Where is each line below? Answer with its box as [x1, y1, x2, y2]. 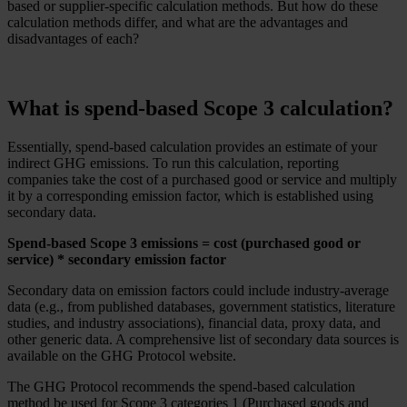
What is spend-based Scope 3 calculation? [7, 95, 393, 120]
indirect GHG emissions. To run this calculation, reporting [7, 154, 339, 171]
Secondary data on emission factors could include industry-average [7, 282, 389, 298]
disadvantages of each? [7, 30, 139, 46]
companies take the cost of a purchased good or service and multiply [7, 171, 397, 187]
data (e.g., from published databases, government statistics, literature [7, 298, 395, 314]
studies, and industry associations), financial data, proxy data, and [7, 314, 381, 331]
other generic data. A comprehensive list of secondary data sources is [7, 331, 399, 347]
